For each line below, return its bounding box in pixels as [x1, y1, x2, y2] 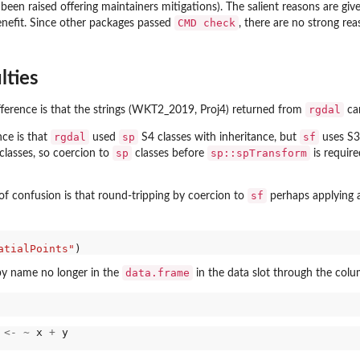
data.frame [125, 266, 190, 279]
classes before [132, 148, 207, 160]
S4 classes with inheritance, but [138, 132, 300, 144]
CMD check [178, 16, 235, 29]
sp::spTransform [211, 147, 307, 160]
